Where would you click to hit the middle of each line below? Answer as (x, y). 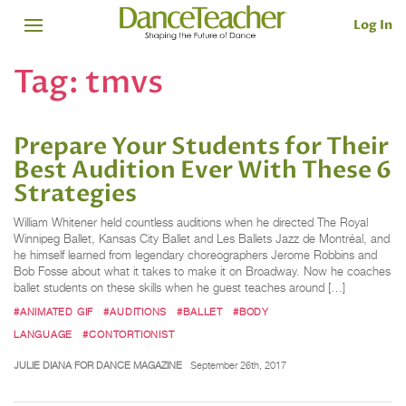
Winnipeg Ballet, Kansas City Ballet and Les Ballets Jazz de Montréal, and (202, 239)
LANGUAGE (43, 334)
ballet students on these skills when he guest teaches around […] (179, 288)
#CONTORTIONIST (129, 334)
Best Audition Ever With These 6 (203, 171)
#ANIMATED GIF (54, 311)
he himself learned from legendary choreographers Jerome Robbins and (195, 256)
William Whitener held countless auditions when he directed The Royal (191, 223)
